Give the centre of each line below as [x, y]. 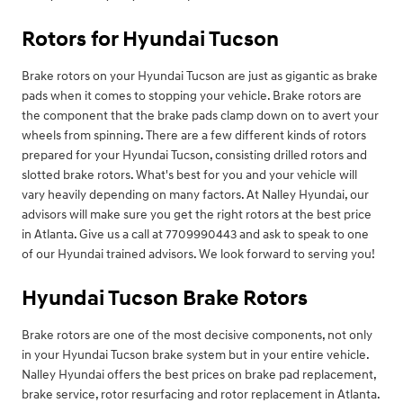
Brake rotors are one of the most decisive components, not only [197, 336]
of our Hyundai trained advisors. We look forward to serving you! [198, 255]
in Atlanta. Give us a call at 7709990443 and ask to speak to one [195, 235]
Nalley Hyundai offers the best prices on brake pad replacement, [199, 375]
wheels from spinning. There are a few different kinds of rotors [194, 136]
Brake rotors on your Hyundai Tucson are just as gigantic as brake [200, 76]
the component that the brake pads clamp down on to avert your [200, 116]
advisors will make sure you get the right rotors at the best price [197, 215]
